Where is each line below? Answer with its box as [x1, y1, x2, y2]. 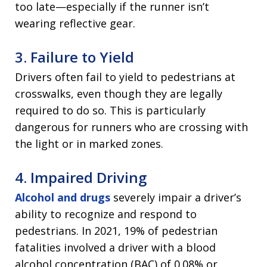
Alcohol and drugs [15, 190, 110, 205]
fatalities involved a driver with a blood [15, 240, 216, 255]
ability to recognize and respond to [15, 207, 197, 222]
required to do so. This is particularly [15, 103, 206, 118]
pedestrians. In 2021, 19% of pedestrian [15, 223, 218, 238]
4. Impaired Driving [15, 167, 147, 188]
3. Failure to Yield [15, 47, 134, 67]
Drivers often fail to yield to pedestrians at [15, 70, 235, 85]
